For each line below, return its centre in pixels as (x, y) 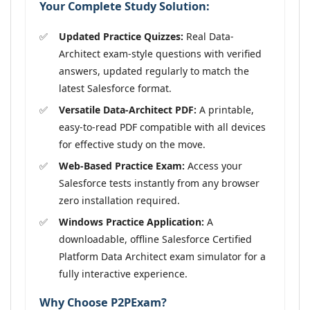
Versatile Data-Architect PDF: (128, 109)
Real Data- (209, 36)
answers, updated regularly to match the (154, 71)
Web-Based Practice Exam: (122, 165)
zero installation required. (119, 200)
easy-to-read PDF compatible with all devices (162, 127)
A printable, (225, 109)
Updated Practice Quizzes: (121, 36)
